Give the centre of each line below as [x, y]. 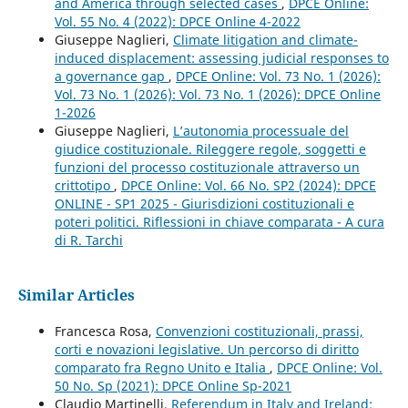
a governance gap [111, 76]
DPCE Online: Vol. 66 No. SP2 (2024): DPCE [248, 186]
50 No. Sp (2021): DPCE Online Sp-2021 [173, 386]
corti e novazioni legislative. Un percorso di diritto [206, 350]
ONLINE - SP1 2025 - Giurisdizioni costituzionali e [204, 204]
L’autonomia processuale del [260, 131]
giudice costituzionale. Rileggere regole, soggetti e [210, 149]
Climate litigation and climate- [265, 40]
